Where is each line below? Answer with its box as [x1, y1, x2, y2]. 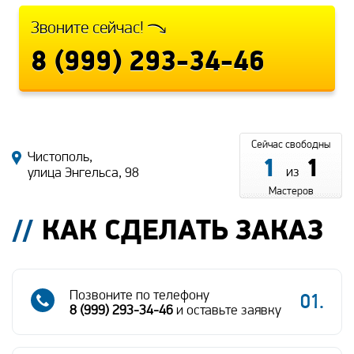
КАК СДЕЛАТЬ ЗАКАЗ [42, 212, 323, 247]
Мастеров [268, 184, 314, 198]
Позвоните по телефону [70, 286, 209, 303]
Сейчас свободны [251, 137, 330, 151]
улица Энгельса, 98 [28, 164, 139, 181]
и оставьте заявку [173, 301, 281, 318]
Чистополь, [28, 148, 92, 165]
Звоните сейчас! [31, 17, 148, 38]
